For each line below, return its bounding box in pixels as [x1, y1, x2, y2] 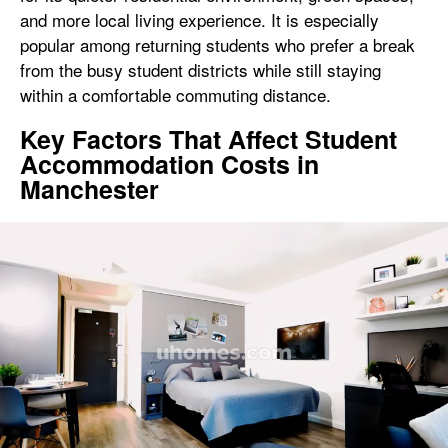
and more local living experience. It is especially [20, 7, 379, 32]
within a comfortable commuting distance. [20, 82, 331, 107]
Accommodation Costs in [20, 146, 319, 182]
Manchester [20, 171, 159, 207]
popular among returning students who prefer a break [20, 32, 415, 57]
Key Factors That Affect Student [20, 121, 397, 157]
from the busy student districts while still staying [20, 57, 381, 82]
